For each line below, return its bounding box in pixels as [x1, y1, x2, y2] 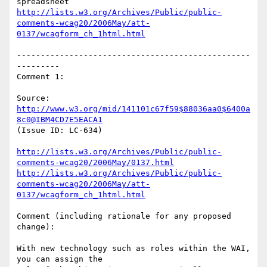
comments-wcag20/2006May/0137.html [17, 158, 174, 167]
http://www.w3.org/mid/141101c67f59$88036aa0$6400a [17, 104, 250, 114]
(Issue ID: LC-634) [17, 126, 103, 135]
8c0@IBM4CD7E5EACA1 [17, 115, 103, 125]
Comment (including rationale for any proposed [17, 212, 231, 221]
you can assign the [17, 254, 103, 264]
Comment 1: [17, 72, 64, 82]
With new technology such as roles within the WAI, [17, 244, 250, 253]
